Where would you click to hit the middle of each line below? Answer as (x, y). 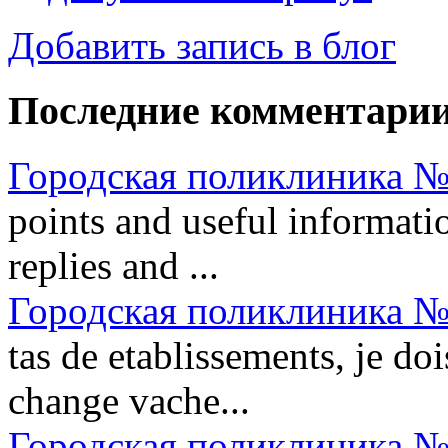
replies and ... (113, 265)
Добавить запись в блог (202, 46)
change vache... (129, 400)
